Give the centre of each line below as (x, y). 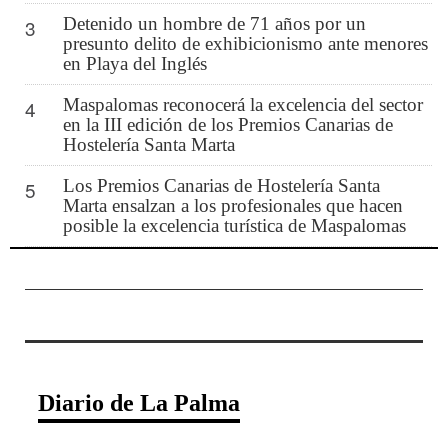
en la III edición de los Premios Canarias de (227, 124)
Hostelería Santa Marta (148, 144)
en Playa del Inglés (134, 63)
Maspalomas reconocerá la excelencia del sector (242, 104)
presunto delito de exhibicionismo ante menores (245, 43)
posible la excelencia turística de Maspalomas (234, 225)
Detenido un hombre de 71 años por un (214, 23)
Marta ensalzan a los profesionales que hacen (232, 205)
